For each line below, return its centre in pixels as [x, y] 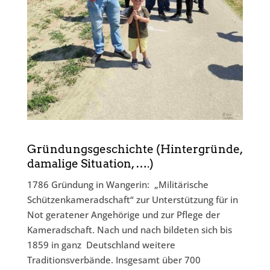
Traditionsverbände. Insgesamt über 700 [114, 260]
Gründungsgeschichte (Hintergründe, [134, 149]
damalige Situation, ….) [90, 164]
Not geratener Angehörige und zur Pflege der [123, 215]
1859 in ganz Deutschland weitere [101, 245]
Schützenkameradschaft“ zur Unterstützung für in [132, 199]
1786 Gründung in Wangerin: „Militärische [118, 184]
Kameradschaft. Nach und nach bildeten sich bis [129, 230]
